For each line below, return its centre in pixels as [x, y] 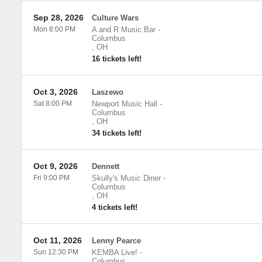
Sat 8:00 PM [52, 104]
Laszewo [107, 92]
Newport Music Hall [124, 104]
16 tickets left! [116, 59]
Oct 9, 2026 [55, 166]
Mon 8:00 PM [54, 29]
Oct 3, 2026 [55, 92]
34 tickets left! [116, 133]
